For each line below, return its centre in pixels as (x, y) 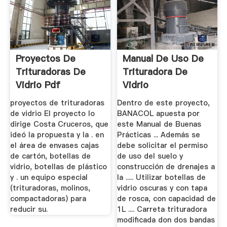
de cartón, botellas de (50, 156)
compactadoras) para (48, 199)
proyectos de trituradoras (57, 103)
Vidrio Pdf (38, 85)
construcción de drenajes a (166, 167)
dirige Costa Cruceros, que (59, 124)
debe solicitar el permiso (163, 145)
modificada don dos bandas (166, 220)
